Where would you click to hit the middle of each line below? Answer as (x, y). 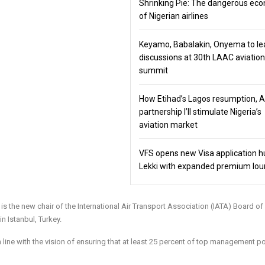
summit (154, 70)
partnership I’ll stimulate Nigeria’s (200, 112)
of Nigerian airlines (173, 16)
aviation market (168, 125)
